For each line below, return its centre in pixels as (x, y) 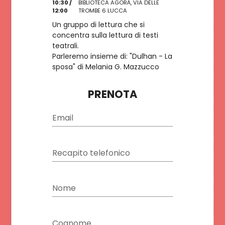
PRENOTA (112, 94)
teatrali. (65, 46)
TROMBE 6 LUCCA (102, 11)
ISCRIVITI (48, 16)
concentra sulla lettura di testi (105, 35)
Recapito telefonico (91, 153)
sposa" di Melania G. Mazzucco (105, 67)
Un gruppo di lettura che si (98, 25)
